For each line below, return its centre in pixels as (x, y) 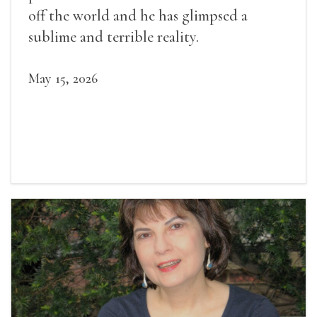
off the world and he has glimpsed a (138, 15)
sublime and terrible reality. (114, 36)
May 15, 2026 (63, 78)
